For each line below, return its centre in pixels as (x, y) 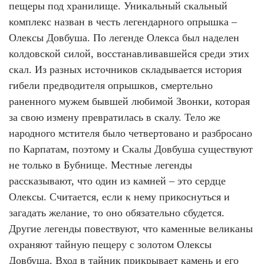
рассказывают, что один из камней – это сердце (117, 181)
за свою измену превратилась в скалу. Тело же (115, 118)
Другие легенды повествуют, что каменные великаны (131, 229)
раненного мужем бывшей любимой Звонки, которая (129, 102)
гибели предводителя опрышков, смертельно (111, 86)
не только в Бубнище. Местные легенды (100, 165)
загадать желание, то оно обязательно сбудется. (117, 213)
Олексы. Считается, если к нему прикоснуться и (119, 197)
